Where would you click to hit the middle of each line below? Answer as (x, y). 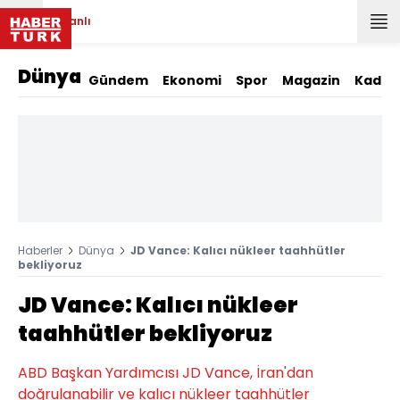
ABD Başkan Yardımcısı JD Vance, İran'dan (166, 373)
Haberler (40, 250)
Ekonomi (192, 80)
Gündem (118, 80)
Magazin (311, 80)
